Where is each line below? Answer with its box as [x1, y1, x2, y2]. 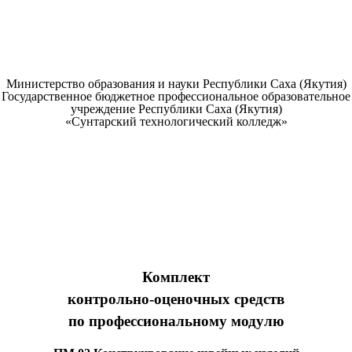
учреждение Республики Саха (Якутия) [70, 102, 282, 116]
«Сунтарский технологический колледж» [64, 115, 288, 129]
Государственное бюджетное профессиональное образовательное [2, 90, 350, 104]
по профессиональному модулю [68, 313, 284, 330]
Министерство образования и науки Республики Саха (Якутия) [5, 77, 346, 91]
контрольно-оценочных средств [68, 291, 284, 308]
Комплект [142, 269, 210, 286]
